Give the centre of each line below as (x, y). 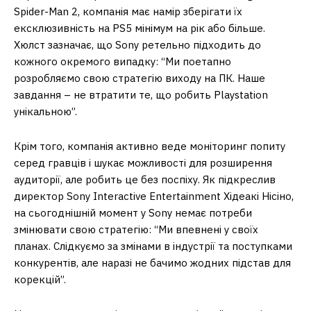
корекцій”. (40, 280)
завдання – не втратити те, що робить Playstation (141, 95)
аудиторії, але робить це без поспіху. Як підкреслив (145, 180)
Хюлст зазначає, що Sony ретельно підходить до (137, 45)
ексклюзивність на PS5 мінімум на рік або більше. (140, 28)
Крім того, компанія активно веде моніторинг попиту (150, 146)
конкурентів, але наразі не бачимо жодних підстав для (152, 263)
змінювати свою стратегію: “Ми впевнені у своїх (136, 230)
